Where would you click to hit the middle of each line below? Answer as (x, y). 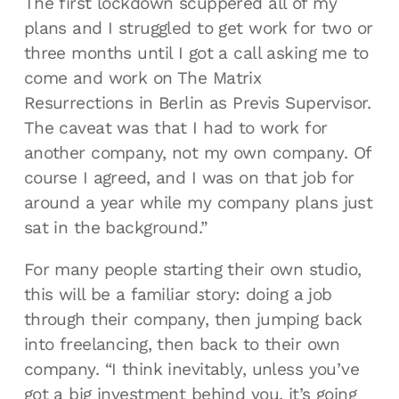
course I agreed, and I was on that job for (189, 177)
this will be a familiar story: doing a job (178, 294)
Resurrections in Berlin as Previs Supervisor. (197, 102)
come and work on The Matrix (142, 77)
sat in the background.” (115, 227)
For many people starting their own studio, (192, 269)
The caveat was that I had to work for (175, 127)
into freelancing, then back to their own (182, 344)
